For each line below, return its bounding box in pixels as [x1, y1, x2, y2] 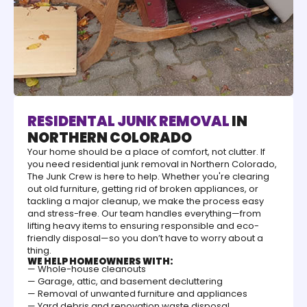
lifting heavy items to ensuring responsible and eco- [27, 219, 259, 233]
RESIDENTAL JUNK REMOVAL [27, 112, 230, 132]
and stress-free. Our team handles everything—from [27, 207, 261, 221]
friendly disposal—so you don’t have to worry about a [27, 232, 263, 245]
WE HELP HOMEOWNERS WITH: [27, 255, 173, 269]
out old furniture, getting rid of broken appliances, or [27, 182, 258, 196]
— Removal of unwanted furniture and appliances [27, 287, 247, 301]
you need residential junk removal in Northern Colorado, [27, 158, 277, 171]
